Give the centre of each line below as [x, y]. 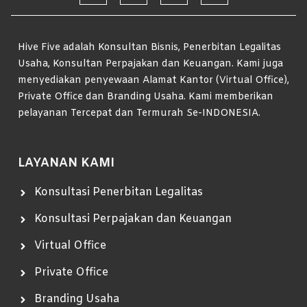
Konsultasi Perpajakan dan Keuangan [133, 219]
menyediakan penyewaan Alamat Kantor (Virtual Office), [153, 81]
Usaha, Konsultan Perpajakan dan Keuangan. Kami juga [150, 64]
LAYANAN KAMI [66, 164]
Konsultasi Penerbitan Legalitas [118, 193]
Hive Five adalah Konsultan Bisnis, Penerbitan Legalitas [149, 48]
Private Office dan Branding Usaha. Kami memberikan [146, 97]
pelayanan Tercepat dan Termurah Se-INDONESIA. [139, 114]
